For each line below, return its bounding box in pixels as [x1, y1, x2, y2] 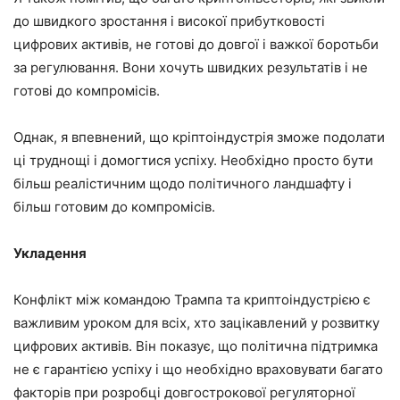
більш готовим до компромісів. [13, 197, 215, 215]
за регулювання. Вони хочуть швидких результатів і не [13, 58, 368, 76]
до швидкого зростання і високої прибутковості [13, 12, 325, 29]
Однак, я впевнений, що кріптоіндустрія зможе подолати [13, 128, 385, 146]
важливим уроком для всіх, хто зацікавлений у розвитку [13, 313, 379, 331]
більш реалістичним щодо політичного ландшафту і [13, 174, 352, 192]
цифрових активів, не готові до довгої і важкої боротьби [13, 35, 379, 53]
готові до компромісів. [13, 81, 160, 99]
